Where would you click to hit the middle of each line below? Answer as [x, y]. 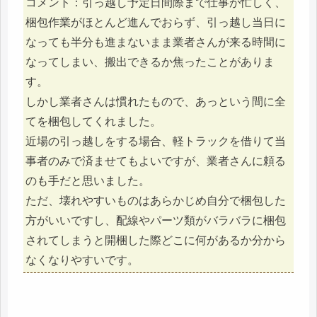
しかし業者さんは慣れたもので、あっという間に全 [156, 102]
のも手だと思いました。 [88, 181]
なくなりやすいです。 [82, 260]
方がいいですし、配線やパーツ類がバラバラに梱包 [156, 221]
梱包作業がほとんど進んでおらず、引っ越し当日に [156, 23]
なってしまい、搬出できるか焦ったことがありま [150, 62]
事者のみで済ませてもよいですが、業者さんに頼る [156, 161]
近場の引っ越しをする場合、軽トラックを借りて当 [156, 142]
